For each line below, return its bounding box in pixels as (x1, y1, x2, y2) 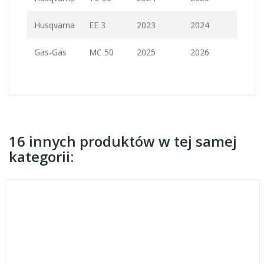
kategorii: (9, 147, 74, 166)
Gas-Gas (34, 47, 67, 58)
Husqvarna (34, 19, 75, 31)
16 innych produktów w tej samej (9, 131, 237, 151)
